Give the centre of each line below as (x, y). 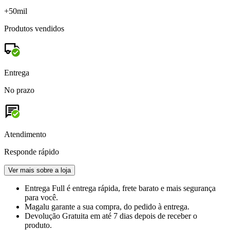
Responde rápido (32, 151)
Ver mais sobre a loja (40, 170)
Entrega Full (46, 188)
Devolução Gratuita (57, 216)
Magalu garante (51, 206)
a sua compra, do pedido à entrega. (133, 206)
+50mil (16, 11)
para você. (41, 197)
